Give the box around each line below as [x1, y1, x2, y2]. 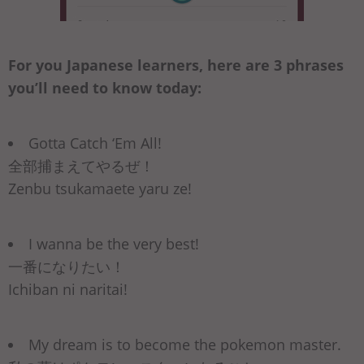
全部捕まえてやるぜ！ [8, 156, 154, 175]
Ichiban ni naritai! [8, 279, 128, 299]
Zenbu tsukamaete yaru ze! [8, 179, 192, 198]
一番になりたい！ [8, 257, 125, 276]
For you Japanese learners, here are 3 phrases [8, 55, 344, 75]
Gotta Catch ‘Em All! [28, 133, 162, 153]
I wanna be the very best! [28, 234, 199, 253]
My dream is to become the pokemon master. [28, 335, 341, 354]
